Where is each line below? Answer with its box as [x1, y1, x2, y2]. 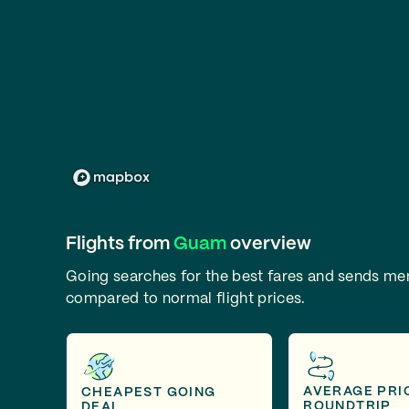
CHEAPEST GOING [81, 385, 216, 399]
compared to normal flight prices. [66, 292, 306, 306]
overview [226, 236, 311, 253]
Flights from [66, 236, 173, 253]
